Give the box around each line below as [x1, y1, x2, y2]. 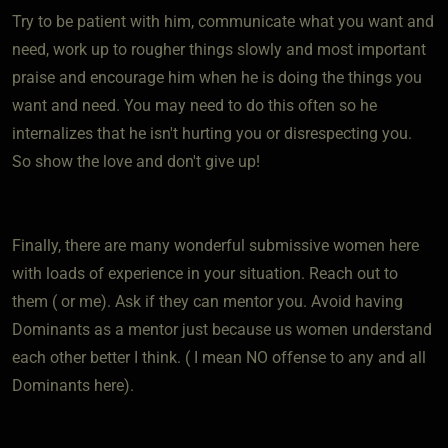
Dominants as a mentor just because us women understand [12, 319, 432, 339]
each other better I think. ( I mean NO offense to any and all [12, 347, 426, 367]
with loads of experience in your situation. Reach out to [12, 263, 398, 283]
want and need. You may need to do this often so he [12, 95, 377, 115]
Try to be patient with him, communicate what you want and [12, 11, 434, 31]
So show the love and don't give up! [12, 151, 260, 171]
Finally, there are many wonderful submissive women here [12, 235, 419, 255]
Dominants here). [12, 375, 134, 395]
